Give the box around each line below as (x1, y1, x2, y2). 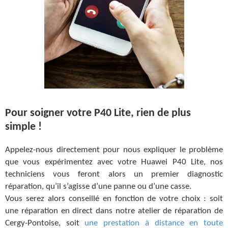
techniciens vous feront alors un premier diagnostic (5, 169, 223, 179)
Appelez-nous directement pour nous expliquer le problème (5, 145, 223, 154)
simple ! (5, 121, 42, 133)
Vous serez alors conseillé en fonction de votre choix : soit (5, 194, 223, 203)
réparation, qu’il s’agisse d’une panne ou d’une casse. (5, 182, 191, 191)
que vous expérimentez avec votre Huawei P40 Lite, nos (5, 157, 223, 166)
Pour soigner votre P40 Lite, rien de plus (5, 107, 191, 119)
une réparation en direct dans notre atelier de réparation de (5, 206, 223, 215)
